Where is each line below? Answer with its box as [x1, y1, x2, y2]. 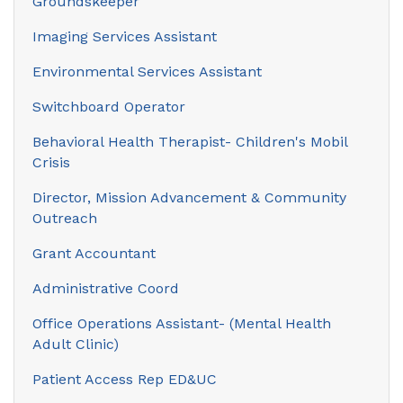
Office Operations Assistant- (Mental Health [32, 314, 331, 332]
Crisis [32, 153, 70, 171]
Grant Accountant [32, 244, 156, 262]
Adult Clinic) [32, 335, 119, 353]
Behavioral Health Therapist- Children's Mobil [32, 132, 347, 150]
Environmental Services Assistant [32, 62, 262, 80]
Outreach [32, 209, 97, 227]
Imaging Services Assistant [32, 27, 217, 45]
